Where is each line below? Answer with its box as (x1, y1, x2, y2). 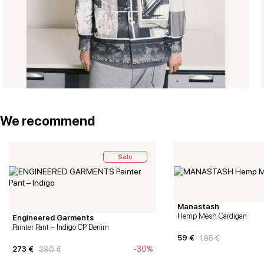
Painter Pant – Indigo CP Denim (12, 223, 109, 232)
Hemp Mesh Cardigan (177, 212, 247, 220)
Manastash (177, 202, 219, 211)
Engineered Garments (12, 213, 94, 222)
